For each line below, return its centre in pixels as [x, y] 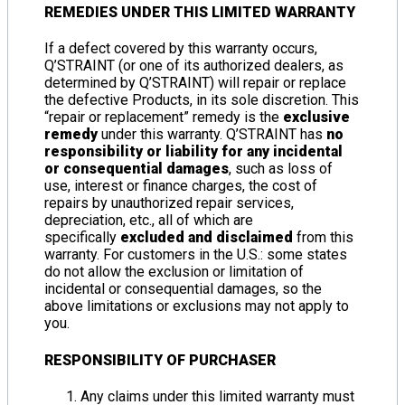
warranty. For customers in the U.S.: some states [196, 255]
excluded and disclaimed [207, 238]
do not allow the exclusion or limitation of [174, 272]
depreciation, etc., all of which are [149, 221]
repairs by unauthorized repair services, [169, 203]
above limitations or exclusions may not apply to [197, 306]
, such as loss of [281, 169]
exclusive [316, 118]
